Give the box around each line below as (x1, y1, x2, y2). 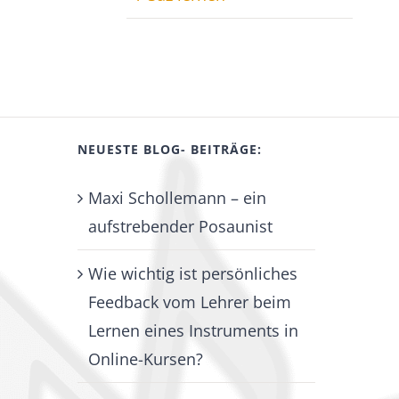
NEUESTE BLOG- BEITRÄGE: (77, 141, 263, 159)
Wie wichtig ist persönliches (88, 263, 298, 285)
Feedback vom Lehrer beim (88, 291, 292, 313)
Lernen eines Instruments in (88, 320, 299, 342)
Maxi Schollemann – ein (88, 187, 267, 209)
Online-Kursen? (88, 348, 204, 370)
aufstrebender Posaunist (88, 216, 273, 238)
